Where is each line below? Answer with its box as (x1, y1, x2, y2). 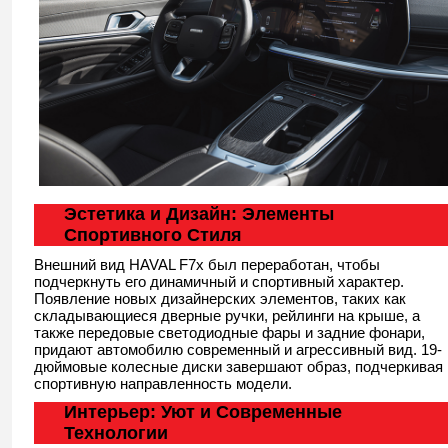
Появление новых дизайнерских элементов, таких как (34, 289, 406, 307)
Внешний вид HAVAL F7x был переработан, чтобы (34, 255, 380, 273)
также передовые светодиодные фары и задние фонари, (34, 323, 425, 341)
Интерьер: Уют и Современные (64, 401, 342, 422)
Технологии (64, 422, 168, 443)
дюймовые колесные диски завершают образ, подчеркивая (34, 357, 443, 375)
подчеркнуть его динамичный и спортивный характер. (34, 272, 404, 290)
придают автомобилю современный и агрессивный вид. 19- (34, 340, 442, 358)
